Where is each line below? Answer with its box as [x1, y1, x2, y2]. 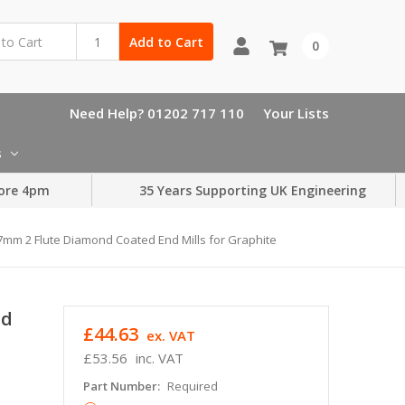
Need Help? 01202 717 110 [70, 103, 244, 122]
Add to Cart [128, 33, 203, 51]
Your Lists [263, 103, 329, 122]
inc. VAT [135, 348, 184, 367]
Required [166, 377, 218, 394]
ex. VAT [146, 325, 195, 344]
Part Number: [82, 377, 163, 394]
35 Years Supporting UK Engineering [139, 182, 366, 200]
